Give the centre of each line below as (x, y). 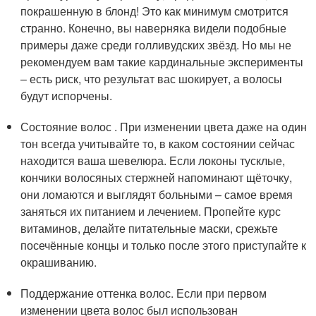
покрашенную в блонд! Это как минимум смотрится (155, 11)
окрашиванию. (59, 262)
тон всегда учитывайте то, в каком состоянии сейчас (158, 144)
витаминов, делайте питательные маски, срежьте (150, 228)
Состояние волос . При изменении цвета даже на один (164, 127)
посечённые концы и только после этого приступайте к (164, 245)
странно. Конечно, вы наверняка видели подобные (154, 28)
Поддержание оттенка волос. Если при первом (144, 293)
